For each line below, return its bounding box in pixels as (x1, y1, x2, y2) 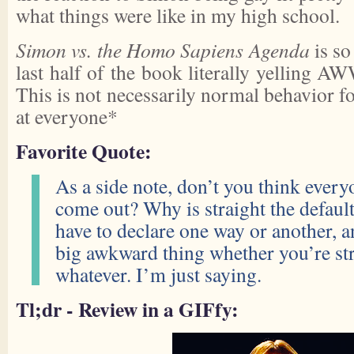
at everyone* (16, 103, 118, 130)
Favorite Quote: (16, 136, 152, 166)
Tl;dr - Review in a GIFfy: (16, 294, 239, 324)
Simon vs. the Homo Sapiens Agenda (16, 36, 310, 63)
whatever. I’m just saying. (55, 261, 262, 288)
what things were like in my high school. (16, 2, 340, 28)
